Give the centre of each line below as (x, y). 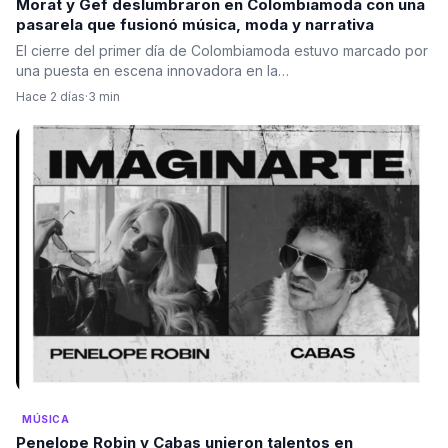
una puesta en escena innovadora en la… (152, 71)
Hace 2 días (50, 97)
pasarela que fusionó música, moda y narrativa (195, 25)
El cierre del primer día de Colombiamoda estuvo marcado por (222, 51)
